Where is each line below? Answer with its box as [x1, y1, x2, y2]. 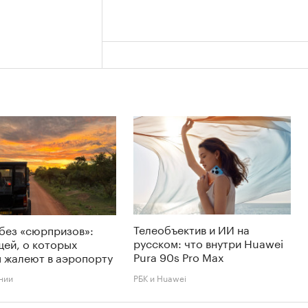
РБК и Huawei [133, 271, 186, 285]
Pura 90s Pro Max [133, 247, 224, 265]
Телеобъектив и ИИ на [133, 220, 250, 238]
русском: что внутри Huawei [133, 234, 283, 252]
